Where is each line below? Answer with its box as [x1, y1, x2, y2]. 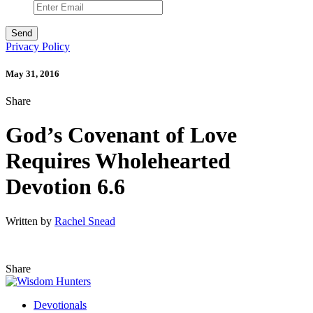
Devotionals [34, 298, 87, 311]
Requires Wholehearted [6, 148, 231, 174]
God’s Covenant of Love [6, 122, 237, 148]
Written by [6, 214, 54, 227]
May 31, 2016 [6, 68, 59, 79]
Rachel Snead [54, 214, 115, 227]
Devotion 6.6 [6, 174, 125, 200]
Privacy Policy [6, 40, 70, 52]
